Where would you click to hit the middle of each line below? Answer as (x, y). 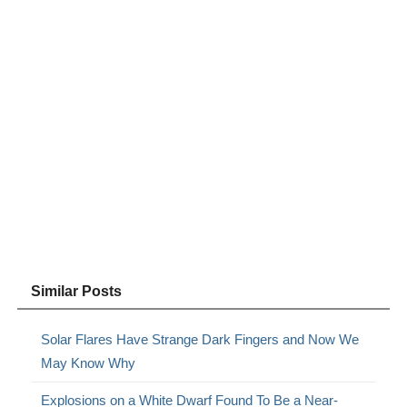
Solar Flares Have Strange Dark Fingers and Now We (200, 339)
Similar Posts (77, 291)
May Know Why (89, 362)
